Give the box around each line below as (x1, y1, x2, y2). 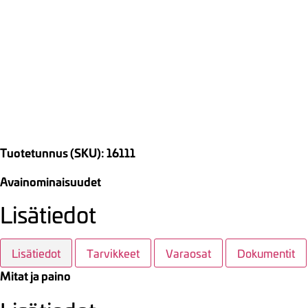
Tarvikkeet (87, 245, 140, 261)
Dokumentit (237, 245, 295, 261)
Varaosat (166, 245, 211, 261)
